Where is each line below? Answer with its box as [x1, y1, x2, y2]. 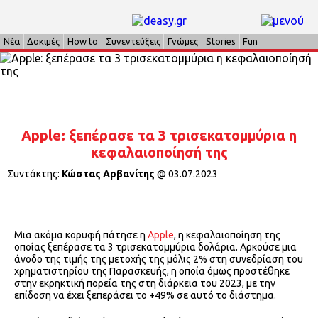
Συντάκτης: [7, 168, 62, 180]
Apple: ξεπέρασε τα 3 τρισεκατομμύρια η [21, 127, 297, 144]
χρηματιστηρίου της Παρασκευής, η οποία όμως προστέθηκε [14, 265, 290, 278]
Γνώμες [168, 36, 199, 46]
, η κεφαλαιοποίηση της [174, 229, 280, 241]
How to [67, 36, 98, 46]
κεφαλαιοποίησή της [90, 144, 228, 161]
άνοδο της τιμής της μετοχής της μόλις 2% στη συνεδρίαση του [14, 253, 303, 265]
